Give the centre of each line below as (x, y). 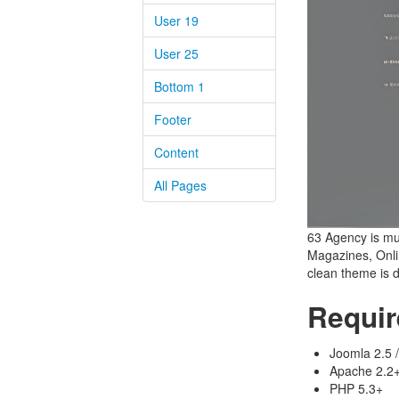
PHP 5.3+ (356, 388)
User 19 (177, 20)
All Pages (181, 185)
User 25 (177, 53)
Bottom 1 (180, 86)
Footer (173, 119)
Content (177, 152)
